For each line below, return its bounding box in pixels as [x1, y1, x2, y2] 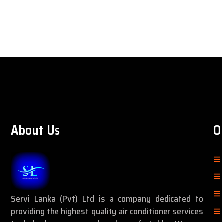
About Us [11, 120, 60, 141]
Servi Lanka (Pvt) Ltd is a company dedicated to [11, 192, 204, 206]
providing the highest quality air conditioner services [11, 204, 204, 219]
